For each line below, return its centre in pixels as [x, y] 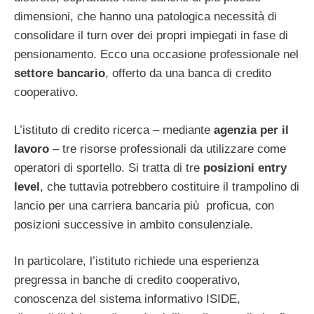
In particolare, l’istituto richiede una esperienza [136, 261]
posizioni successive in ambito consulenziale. [134, 224]
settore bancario [60, 73]
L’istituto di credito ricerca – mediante [114, 130]
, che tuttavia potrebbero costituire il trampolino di [170, 186]
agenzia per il [251, 130]
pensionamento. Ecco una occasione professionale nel [156, 54]
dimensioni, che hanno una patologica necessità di [145, 16]
